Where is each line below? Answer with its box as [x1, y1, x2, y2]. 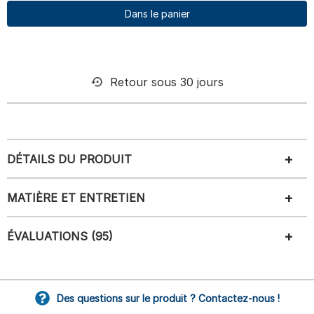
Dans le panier [124, 7, 190, 20]
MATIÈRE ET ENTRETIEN [7, 190, 145, 205]
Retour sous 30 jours [109, 74, 224, 89]
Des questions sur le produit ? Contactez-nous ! [56, 292, 280, 304]
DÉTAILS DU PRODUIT [7, 151, 132, 166]
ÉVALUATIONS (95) [7, 228, 113, 243]
